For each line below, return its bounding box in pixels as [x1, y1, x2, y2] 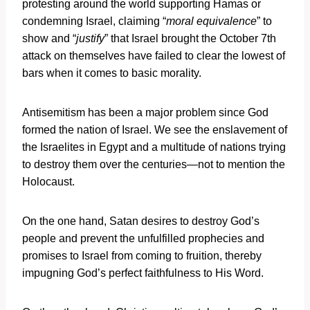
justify [76, 32, 104, 44]
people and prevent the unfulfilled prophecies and [22, 232, 264, 244]
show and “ [22, 32, 76, 44]
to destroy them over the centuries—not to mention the [22, 158, 285, 170]
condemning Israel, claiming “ [22, 15, 166, 27]
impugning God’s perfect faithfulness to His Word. [22, 266, 264, 279]
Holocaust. [22, 175, 77, 188]
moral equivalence [166, 15, 257, 27]
